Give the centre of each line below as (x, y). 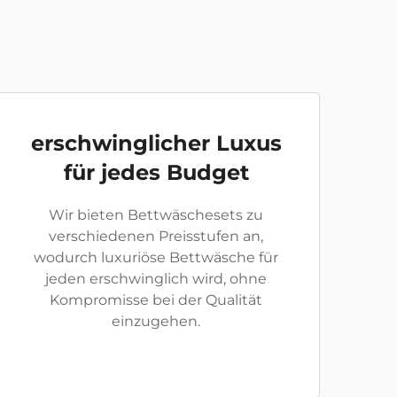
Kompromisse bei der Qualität (156, 300)
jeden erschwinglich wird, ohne (156, 279)
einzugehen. (156, 321)
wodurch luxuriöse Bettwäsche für (156, 257)
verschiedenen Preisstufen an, (156, 236)
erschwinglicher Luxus (156, 143)
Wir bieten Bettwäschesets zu (156, 215)
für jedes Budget (156, 172)
